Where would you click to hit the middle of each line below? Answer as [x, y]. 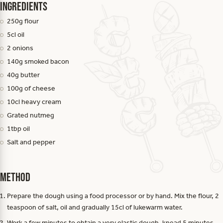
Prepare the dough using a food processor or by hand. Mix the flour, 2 [113, 196]
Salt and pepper [31, 142]
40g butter [24, 75]
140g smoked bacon [38, 61]
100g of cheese [31, 88]
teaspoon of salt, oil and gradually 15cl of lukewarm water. [95, 207]
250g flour [23, 21]
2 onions [20, 48]
